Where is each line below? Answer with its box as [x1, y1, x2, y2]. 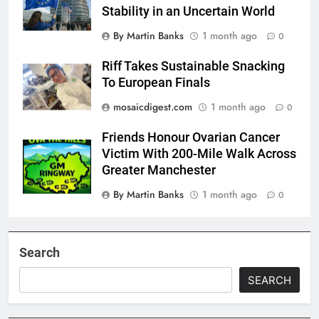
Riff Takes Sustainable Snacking [102, 59, 285, 74]
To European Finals [102, 75, 210, 90]
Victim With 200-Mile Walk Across [102, 147, 296, 162]
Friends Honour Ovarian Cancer [102, 130, 280, 145]
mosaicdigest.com [113, 100, 192, 115]
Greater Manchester [102, 163, 216, 178]
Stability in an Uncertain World [102, 4, 275, 19]
